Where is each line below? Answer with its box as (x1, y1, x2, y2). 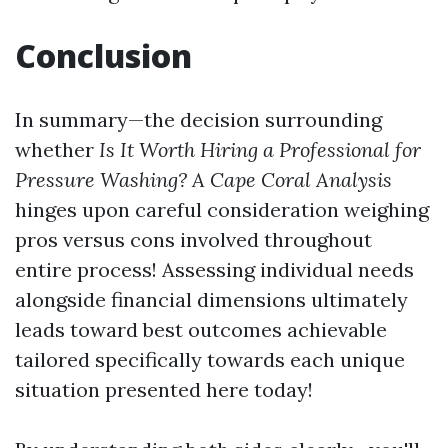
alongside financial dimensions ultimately (15, 287, 408, 312)
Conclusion (15, 34, 192, 77)
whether (15, 137, 99, 162)
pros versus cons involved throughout (15, 227, 372, 252)
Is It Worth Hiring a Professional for (99, 137, 421, 162)
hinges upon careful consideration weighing (15, 197, 429, 222)
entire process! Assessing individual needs (15, 257, 414, 282)
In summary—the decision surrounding (15, 107, 382, 132)
